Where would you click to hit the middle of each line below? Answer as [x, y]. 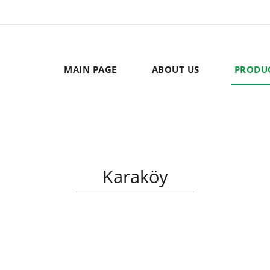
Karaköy [135, 177]
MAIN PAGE [90, 70]
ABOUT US [175, 70]
